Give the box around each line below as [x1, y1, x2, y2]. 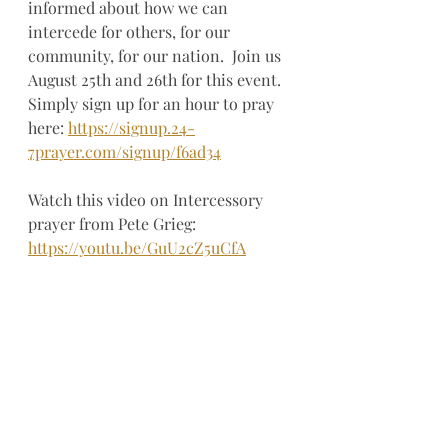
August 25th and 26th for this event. [28, 69, 289, 90]
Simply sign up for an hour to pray [28, 93, 278, 114]
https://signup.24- [68, 117, 195, 138]
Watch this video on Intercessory [28, 189, 267, 210]
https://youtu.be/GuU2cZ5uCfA [28, 237, 246, 258]
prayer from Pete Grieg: [28, 213, 200, 234]
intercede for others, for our [28, 21, 234, 42]
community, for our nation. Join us [28, 45, 285, 66]
